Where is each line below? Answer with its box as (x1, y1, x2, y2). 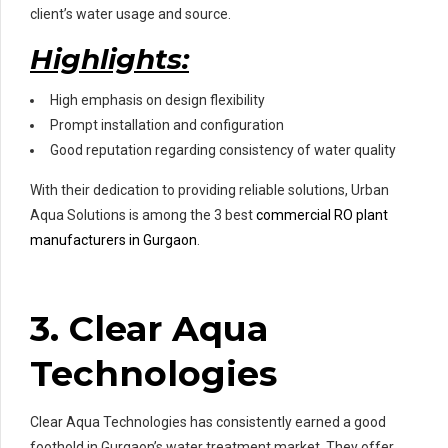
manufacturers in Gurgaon (30, 231, 197, 248)
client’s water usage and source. (30, 5, 231, 22)
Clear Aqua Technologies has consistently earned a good (30, 413, 386, 430)
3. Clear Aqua (30, 306, 268, 350)
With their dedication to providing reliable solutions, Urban (30, 181, 389, 198)
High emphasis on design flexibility (50, 91, 265, 108)
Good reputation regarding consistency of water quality (50, 141, 396, 158)
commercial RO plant (256, 206, 388, 223)
